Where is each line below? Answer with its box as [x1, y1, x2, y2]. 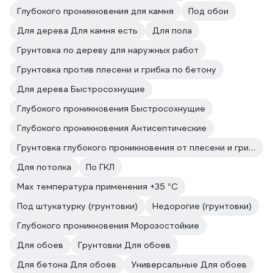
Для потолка [17, 161, 71, 173]
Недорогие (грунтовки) [152, 200, 252, 212]
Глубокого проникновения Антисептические [17, 122, 207, 134]
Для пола [152, 25, 192, 37]
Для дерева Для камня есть [17, 25, 138, 37]
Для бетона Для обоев [17, 259, 116, 271]
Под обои [188, 5, 229, 17]
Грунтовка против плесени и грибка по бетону [17, 64, 216, 76]
